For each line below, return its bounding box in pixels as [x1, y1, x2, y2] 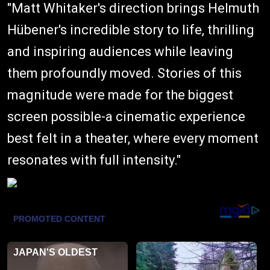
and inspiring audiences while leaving [7, 43, 233, 59]
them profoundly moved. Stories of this [7, 65, 242, 81]
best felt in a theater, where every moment [7, 130, 259, 146]
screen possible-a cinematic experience [7, 108, 245, 124]
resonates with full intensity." [7, 152, 181, 168]
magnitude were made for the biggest [7, 87, 233, 102]
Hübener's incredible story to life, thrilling [7, 22, 254, 37]
